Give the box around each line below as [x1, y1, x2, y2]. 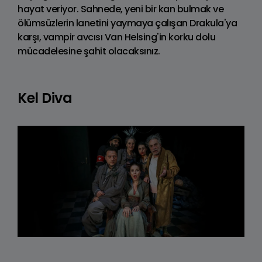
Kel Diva [18, 88, 72, 108]
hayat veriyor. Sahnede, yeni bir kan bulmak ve [18, 2, 223, 16]
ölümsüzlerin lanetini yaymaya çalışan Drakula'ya [18, 16, 237, 30]
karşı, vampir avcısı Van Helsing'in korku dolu [18, 30, 215, 44]
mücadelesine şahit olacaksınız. [18, 44, 160, 58]
